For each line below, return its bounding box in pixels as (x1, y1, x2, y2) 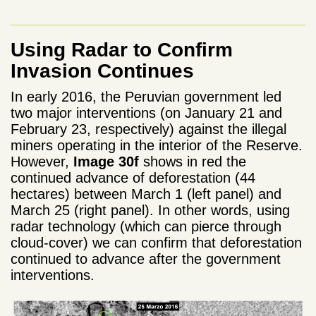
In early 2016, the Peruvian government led (11, 88, 281, 104)
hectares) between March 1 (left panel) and (11, 186, 281, 202)
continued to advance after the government (11, 250, 281, 267)
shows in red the (139, 153, 246, 169)
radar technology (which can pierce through (11, 218, 281, 234)
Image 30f (73, 153, 139, 169)
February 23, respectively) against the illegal (11, 121, 286, 137)
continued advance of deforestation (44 (11, 169, 255, 186)
